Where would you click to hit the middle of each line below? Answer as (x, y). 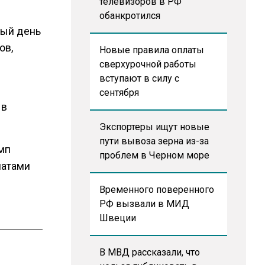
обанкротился (130, 16)
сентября (119, 93)
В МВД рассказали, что (149, 252)
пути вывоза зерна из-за (154, 141)
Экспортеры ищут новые (154, 127)
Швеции (117, 218)
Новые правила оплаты (151, 50)
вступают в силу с (139, 78)
